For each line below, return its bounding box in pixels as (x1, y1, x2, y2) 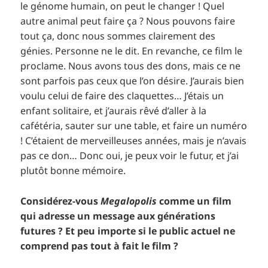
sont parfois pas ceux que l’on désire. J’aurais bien (20, 74, 245, 88)
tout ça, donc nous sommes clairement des (20, 29, 216, 43)
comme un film (157, 194, 232, 208)
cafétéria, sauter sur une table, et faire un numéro (20, 119, 248, 133)
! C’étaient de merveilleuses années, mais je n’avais (20, 134, 247, 148)
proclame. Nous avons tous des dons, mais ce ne (20, 59, 241, 73)
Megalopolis (100, 194, 157, 208)
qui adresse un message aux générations (20, 209, 216, 223)
